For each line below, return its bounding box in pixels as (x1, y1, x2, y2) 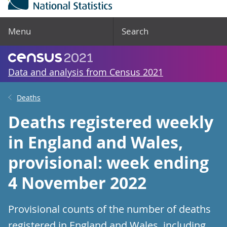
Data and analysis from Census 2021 (8, 66, 163, 78)
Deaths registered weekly (8, 111, 213, 133)
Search (122, 25, 148, 37)
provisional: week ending (8, 152, 209, 174)
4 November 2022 (8, 172, 146, 194)
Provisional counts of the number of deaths (8, 202, 211, 216)
